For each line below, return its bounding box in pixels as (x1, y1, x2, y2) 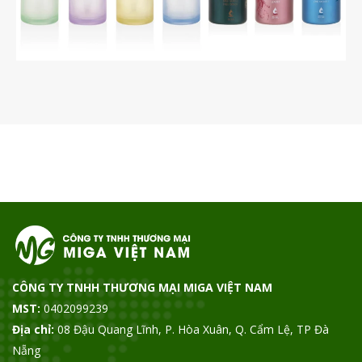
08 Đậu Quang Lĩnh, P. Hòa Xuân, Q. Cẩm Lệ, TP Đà (54, 322, 329, 338)
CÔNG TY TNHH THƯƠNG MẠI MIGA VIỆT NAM (12, 280, 272, 296)
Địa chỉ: (12, 322, 54, 338)
